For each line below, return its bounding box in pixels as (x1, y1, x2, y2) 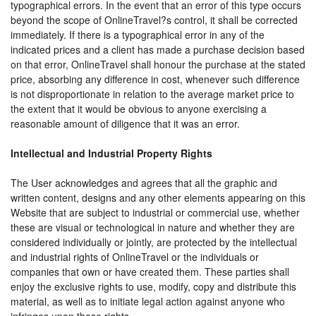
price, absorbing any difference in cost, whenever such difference (11, 72, 300, 86)
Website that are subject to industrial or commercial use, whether (11, 205, 300, 219)
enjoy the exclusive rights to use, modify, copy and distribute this (11, 279, 296, 293)
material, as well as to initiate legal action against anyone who (11, 294, 285, 308)
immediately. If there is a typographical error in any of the (11, 28, 265, 42)
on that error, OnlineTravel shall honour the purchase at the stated (11, 57, 305, 71)
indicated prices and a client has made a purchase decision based (11, 42, 305, 56)
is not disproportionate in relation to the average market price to (11, 87, 294, 101)
